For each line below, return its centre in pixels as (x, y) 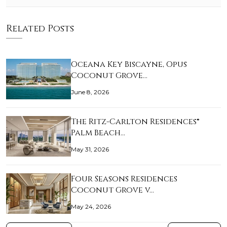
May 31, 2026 (90, 149)
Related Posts (40, 29)
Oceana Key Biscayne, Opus (129, 65)
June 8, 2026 (90, 92)
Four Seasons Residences (124, 179)
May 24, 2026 (91, 207)
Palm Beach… (98, 133)
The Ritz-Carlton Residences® (135, 122)
